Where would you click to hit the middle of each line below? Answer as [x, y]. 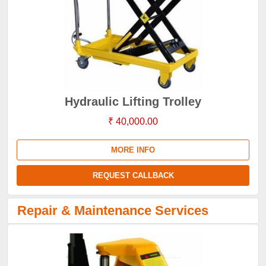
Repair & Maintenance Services [113, 210]
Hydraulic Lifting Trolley [133, 102]
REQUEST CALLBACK [133, 175]
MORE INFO [133, 150]
